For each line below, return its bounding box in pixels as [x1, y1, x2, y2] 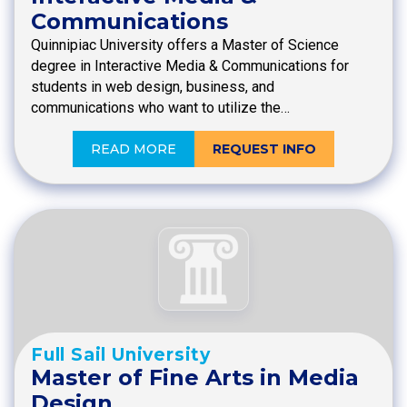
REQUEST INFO [213, 140, 316, 157]
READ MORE [91, 140, 176, 157]
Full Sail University [31, 344, 211, 366]
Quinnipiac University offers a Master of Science [31, 35, 339, 54]
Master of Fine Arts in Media [31, 364, 359, 392]
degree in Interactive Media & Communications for [31, 56, 349, 74]
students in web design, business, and [31, 77, 274, 95]
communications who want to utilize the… [31, 98, 290, 116]
